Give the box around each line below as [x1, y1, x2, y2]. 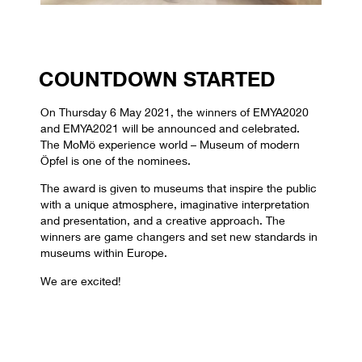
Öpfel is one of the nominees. [40, 154, 191, 168]
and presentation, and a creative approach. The [40, 213, 285, 228]
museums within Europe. [40, 246, 167, 260]
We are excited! [40, 273, 121, 288]
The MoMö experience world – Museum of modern [40, 137, 300, 152]
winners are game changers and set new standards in [40, 229, 318, 244]
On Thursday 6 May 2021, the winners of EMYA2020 [40, 105, 309, 120]
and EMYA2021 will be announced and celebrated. [40, 121, 300, 136]
